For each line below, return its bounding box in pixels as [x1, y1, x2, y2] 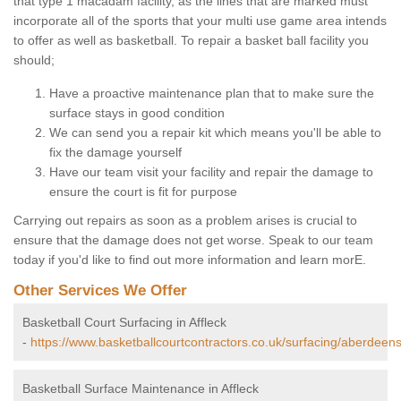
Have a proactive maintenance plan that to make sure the [49, 86, 374, 101]
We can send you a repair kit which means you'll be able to [49, 125, 381, 141]
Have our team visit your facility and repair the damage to [49, 165, 373, 180]
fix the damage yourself [49, 145, 182, 160]
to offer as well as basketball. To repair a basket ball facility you [13, 33, 369, 48]
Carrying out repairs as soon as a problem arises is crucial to [13, 213, 357, 228]
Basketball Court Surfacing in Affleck [22, 315, 226, 330]
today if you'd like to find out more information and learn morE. [13, 252, 366, 268]
